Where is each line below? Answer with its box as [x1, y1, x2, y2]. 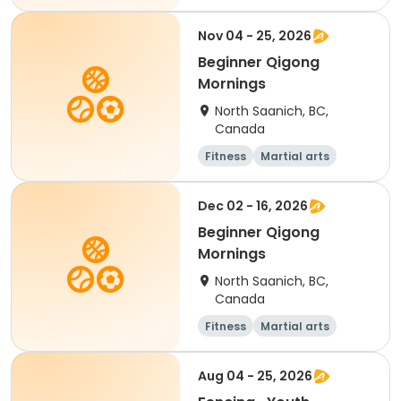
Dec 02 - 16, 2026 [198, 197, 308, 215]
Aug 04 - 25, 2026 [198, 367, 312, 385]
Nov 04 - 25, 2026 [198, 27, 311, 45]
